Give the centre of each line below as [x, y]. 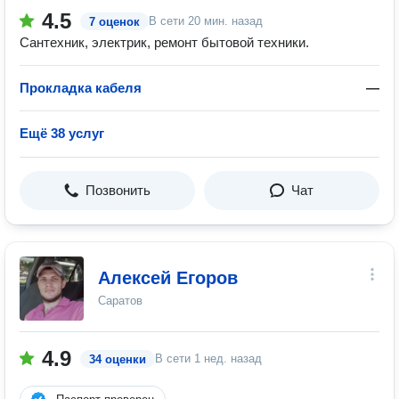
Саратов [120, 301]
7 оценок [114, 22]
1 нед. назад [228, 358]
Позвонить [118, 190]
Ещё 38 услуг [62, 133]
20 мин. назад [225, 21]
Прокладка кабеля [81, 88]
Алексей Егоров [168, 278]
